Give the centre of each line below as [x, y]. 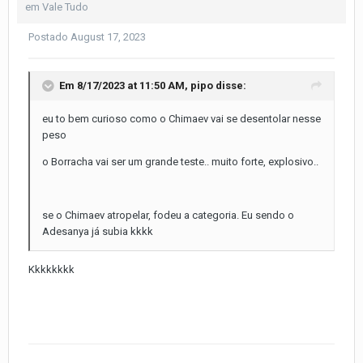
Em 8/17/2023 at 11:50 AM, [125, 86]
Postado [49, 37]
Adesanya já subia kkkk [98, 232]
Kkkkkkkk [53, 270]
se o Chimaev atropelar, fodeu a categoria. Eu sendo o [168, 216]
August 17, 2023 [108, 37]
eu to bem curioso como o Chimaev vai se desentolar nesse [181, 119]
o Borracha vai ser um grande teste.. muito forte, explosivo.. [180, 162]
